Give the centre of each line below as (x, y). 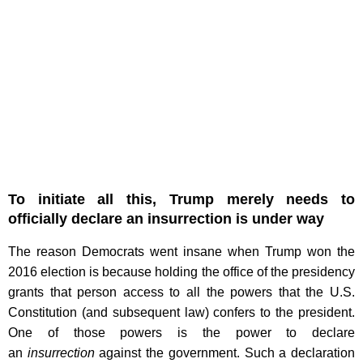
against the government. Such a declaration (225, 353)
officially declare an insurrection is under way (166, 219)
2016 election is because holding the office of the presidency (181, 272)
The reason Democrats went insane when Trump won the (181, 252)
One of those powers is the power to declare (181, 333)
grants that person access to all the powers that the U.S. (181, 293)
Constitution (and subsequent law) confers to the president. (181, 313)
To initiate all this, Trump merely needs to (181, 200)
